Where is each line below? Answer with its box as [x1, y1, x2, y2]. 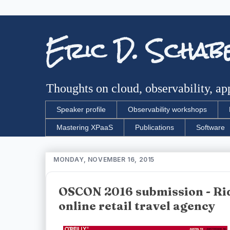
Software [196, 123, 225, 132]
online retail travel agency [59, 198, 215, 213]
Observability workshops [128, 105, 207, 114]
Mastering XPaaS [56, 123, 113, 132]
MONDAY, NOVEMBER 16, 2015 [53, 155, 155, 163]
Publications [135, 123, 174, 132]
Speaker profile [56, 105, 106, 114]
